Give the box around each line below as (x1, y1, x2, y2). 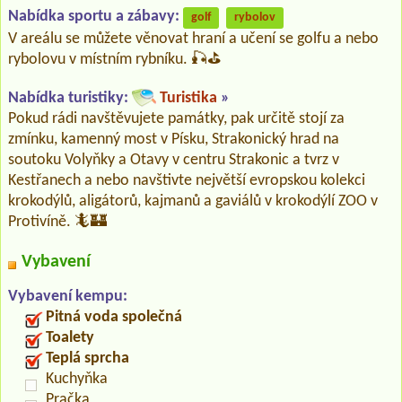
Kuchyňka (46, 370, 108, 388)
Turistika (160, 89, 217, 107)
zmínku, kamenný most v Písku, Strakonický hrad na (8, 130, 339, 148)
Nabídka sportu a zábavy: (8, 7, 179, 25)
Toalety (46, 328, 94, 346)
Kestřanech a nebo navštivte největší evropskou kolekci (8, 171, 365, 189)
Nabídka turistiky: (8, 89, 128, 107)
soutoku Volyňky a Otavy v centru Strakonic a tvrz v (8, 151, 339, 169)
